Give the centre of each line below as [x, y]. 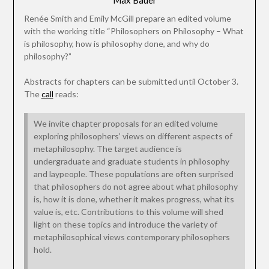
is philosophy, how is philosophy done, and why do [116, 44]
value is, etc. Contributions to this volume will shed [128, 212]
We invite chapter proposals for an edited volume [125, 124]
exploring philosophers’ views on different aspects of [133, 136]
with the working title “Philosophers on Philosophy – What [134, 31]
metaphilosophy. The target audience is [107, 149]
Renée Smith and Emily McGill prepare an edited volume [127, 19]
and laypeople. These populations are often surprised [133, 174]
